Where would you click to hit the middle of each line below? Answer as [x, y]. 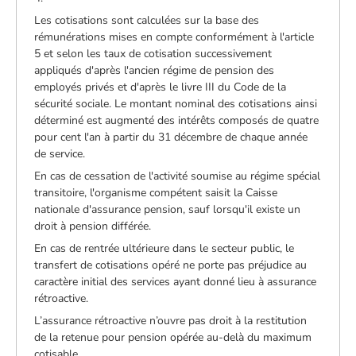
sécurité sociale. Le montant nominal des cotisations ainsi [176, 103]
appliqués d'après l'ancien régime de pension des [155, 70]
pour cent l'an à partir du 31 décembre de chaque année [171, 137]
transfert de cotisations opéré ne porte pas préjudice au [171, 265]
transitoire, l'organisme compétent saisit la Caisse [156, 192]
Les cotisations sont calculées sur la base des [147, 20]
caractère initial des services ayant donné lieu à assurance [176, 281]
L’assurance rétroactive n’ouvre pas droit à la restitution [171, 320]
